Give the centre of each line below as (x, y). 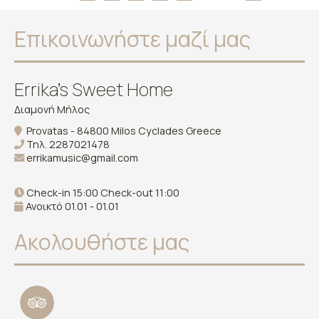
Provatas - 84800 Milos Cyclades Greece (122, 131)
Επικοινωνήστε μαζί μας (132, 39)
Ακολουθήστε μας (102, 242)
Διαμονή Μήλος (52, 110)
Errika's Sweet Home (94, 90)
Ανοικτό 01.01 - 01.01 (71, 206)
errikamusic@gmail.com (82, 158)
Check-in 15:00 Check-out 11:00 (102, 193)
